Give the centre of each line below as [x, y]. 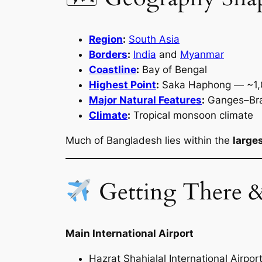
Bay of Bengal [173, 70]
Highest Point [123, 85]
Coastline [113, 70]
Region [106, 39]
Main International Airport [130, 234]
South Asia [154, 39]
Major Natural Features [145, 100]
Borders [108, 55]
